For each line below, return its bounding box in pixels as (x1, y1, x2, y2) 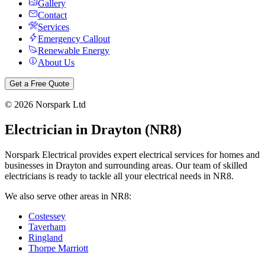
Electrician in (5, 121, 91, 137)
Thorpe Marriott (28, 243, 88, 253)
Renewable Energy (38, 46, 109, 56)
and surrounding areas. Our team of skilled (86, 160, 247, 170)
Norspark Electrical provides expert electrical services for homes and (5, 149, 260, 160)
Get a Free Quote (9, 79, 69, 88)
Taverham (28, 221, 66, 232)
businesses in (5, 160, 56, 170)
